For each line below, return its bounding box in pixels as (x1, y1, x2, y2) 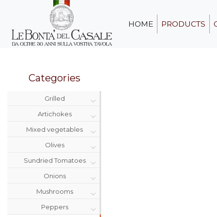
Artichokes (37, 110, 72, 118)
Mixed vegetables (26, 125, 83, 133)
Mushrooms (36, 187, 73, 195)
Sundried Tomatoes (23, 156, 86, 164)
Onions (43, 172, 66, 180)
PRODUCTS (161, 19, 206, 29)
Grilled (44, 94, 65, 102)
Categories (28, 72, 80, 84)
